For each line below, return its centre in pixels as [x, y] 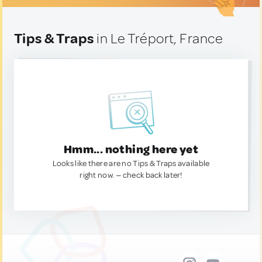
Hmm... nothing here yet [131, 149]
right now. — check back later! [131, 175]
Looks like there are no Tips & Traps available [131, 163]
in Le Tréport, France [158, 39]
